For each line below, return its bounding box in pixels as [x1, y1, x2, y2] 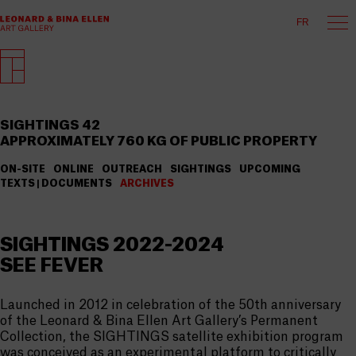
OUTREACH [102, 164, 162, 174]
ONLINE [53, 164, 94, 174]
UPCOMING [239, 164, 300, 174]
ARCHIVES [120, 179, 174, 188]
